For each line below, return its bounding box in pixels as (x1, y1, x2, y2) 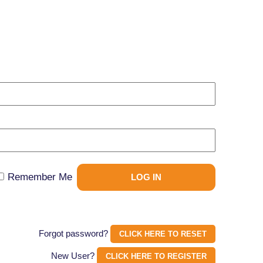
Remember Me (7, 171, 72, 183)
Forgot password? (39, 228, 111, 239)
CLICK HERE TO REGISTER (106, 252, 207, 261)
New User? (51, 251, 97, 261)
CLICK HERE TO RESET (119, 230, 207, 239)
